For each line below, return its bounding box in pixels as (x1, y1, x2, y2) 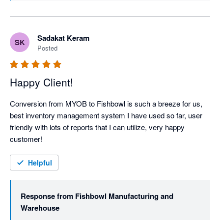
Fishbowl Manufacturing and (75, 191, 173, 202)
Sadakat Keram (37, 32, 89, 44)
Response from (21, 191, 73, 202)
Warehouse (21, 202, 59, 214)
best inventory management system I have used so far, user (10, 110, 202, 121)
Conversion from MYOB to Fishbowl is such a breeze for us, (10, 98, 202, 109)
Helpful (28, 158, 52, 168)
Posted (37, 43, 57, 53)
